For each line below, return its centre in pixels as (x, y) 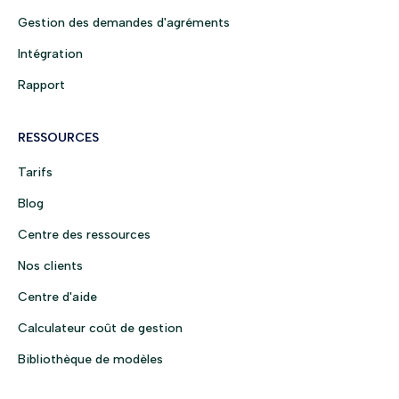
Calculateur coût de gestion (100, 328)
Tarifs (35, 172)
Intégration (50, 53)
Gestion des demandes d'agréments (124, 22)
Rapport (41, 85)
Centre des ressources (84, 234)
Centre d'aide (57, 297)
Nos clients (50, 265)
